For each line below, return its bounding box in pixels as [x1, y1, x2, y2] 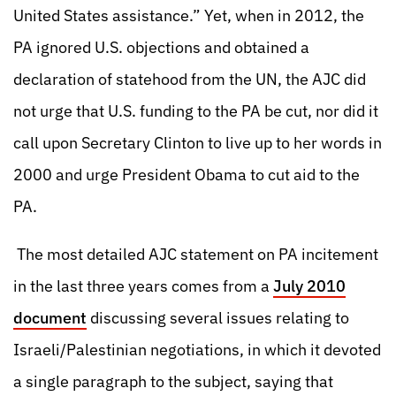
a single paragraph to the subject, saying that [13, 371, 333, 392]
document [13, 308, 87, 328]
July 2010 [273, 276, 346, 296]
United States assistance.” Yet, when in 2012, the [13, 5, 364, 26]
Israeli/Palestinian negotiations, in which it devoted [13, 339, 381, 360]
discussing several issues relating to [87, 308, 349, 328]
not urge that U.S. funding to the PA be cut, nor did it [13, 101, 378, 121]
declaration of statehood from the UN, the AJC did [13, 69, 366, 89]
